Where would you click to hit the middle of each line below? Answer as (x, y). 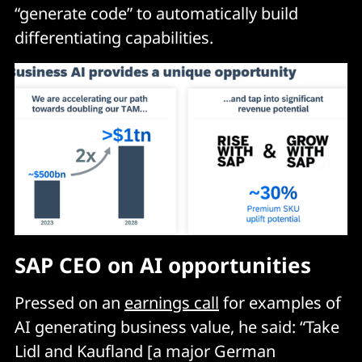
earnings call (172, 303)
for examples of (280, 303)
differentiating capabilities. (114, 37)
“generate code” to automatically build (156, 13)
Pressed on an (69, 303)
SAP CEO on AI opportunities (163, 265)
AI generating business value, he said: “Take (177, 327)
